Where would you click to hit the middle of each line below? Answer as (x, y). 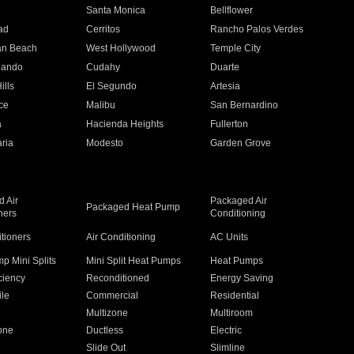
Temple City (236, 48)
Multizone (107, 313)
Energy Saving (242, 278)
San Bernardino (245, 105)
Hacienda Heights (124, 124)
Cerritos (103, 29)
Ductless (104, 330)
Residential (235, 296)
